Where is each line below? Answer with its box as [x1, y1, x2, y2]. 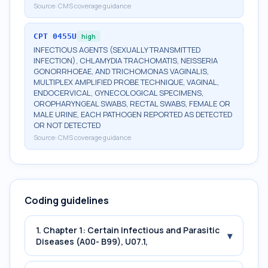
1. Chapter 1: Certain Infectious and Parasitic [36, 224, 220, 236]
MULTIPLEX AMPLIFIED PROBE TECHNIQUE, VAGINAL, [33, 77, 219, 87]
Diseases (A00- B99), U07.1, [36, 236, 148, 247]
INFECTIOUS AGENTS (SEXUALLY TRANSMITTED [33, 44, 200, 55]
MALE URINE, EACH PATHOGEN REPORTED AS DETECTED [33, 109, 232, 120]
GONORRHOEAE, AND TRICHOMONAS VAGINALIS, [33, 66, 209, 77]
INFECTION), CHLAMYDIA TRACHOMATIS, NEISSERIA [33, 55, 218, 66]
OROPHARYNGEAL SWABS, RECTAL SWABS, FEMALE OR [33, 98, 230, 109]
